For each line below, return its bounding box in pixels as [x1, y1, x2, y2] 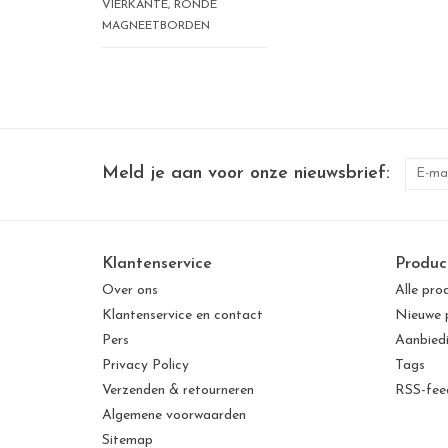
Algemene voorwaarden [102, 408, 246, 424]
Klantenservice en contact [102, 308, 263, 324]
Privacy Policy [102, 358, 189, 374]
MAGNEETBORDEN [102, 20, 210, 33]
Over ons [102, 283, 158, 299]
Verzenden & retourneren [102, 383, 254, 399]
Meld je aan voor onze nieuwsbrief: [102, 164, 390, 184]
